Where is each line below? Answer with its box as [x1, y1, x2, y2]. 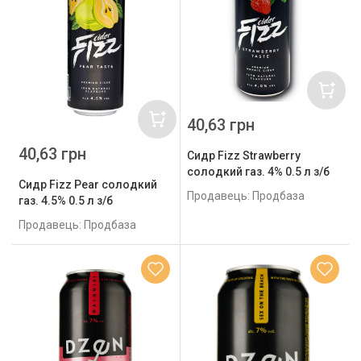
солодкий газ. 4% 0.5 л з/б [187, 164, 330, 178]
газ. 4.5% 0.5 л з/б [19, 193, 113, 207]
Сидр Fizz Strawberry [187, 148, 301, 162]
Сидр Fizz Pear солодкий [19, 177, 157, 191]
